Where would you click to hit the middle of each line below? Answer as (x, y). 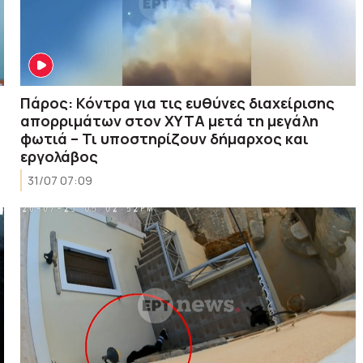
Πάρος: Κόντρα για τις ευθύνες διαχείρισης (178, 102)
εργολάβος (60, 156)
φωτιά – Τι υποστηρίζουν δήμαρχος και (165, 138)
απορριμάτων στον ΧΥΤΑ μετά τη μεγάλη (170, 120)
